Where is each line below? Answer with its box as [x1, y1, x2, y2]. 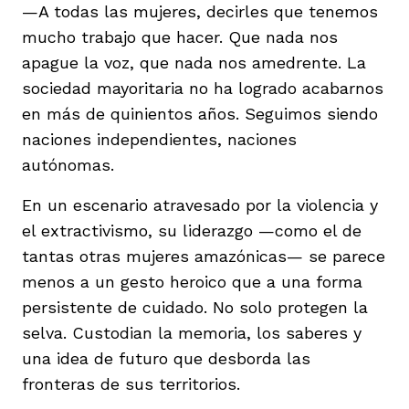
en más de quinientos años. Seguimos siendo [22, 103, 378, 123]
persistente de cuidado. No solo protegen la [22, 297, 368, 317]
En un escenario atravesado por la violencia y [22, 194, 378, 215]
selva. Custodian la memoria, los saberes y [22, 322, 362, 342]
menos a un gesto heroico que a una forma [22, 271, 362, 291]
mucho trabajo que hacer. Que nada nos [22, 26, 338, 47]
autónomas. [22, 154, 114, 174]
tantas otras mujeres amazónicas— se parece [22, 246, 385, 266]
